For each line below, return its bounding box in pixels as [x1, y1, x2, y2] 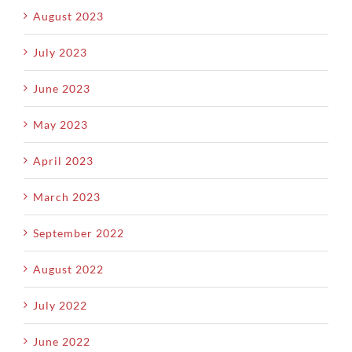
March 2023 [33, 189, 101, 203]
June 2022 [33, 334, 90, 348]
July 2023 [33, 45, 87, 59]
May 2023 [33, 117, 88, 131]
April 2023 [33, 153, 93, 167]
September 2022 [33, 225, 124, 240]
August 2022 [33, 262, 104, 276]
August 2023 [33, 9, 104, 23]
